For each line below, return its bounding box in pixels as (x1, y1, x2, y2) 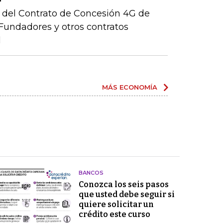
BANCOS (78, 169, 104, 176)
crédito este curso (78, 210, 150, 219)
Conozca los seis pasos (78, 180, 169, 189)
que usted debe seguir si (78, 190, 175, 199)
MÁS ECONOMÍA (102, 83, 157, 91)
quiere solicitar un (78, 200, 154, 209)
